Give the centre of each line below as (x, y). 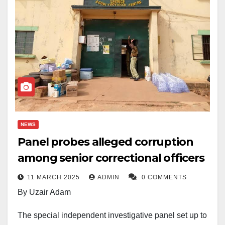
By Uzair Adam (44, 192)
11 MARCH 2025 (54, 178)
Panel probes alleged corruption (105, 142)
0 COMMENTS (164, 178)
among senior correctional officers (111, 158)
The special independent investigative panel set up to (112, 215)
